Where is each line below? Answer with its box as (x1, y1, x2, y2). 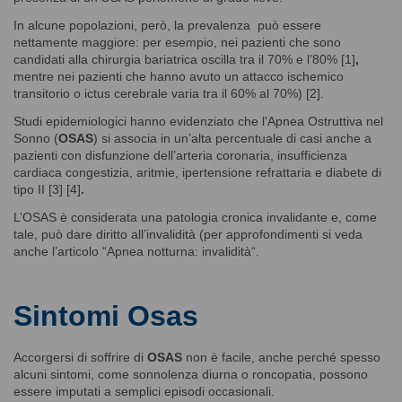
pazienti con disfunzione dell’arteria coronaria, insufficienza (13, 147, 347, 162)
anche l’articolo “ (13, 243, 107, 258)
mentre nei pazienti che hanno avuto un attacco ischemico (13, 68, 344, 83)
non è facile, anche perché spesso (182, 349, 380, 364)
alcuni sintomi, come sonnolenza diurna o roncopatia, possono (13, 366, 368, 381)
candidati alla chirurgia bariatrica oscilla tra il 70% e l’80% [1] (13, 51, 355, 66)
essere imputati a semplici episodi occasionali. (13, 383, 275, 398)
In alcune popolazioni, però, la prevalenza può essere (13, 17, 321, 32)
